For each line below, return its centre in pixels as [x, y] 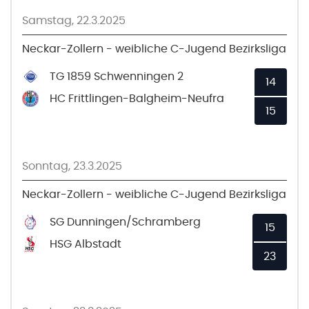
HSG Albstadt [86, 244]
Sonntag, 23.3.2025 [72, 166]
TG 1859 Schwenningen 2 [117, 76]
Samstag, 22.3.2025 [74, 20]
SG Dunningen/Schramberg [125, 222]
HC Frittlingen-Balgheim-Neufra [137, 98]
